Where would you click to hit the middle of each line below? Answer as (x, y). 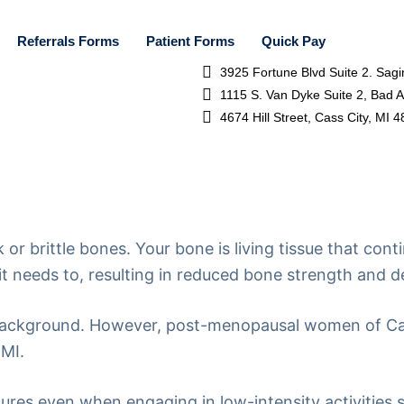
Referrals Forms (68, 41)
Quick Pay (294, 41)
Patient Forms (190, 41)
